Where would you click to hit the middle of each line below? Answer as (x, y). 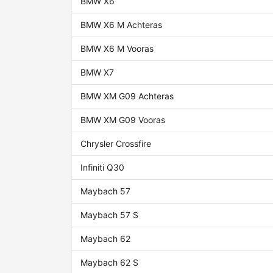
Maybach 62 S (110, 263)
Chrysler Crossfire (116, 144)
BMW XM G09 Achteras (127, 96)
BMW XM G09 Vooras (123, 120)
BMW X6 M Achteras (122, 25)
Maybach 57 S (110, 215)
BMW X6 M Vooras (117, 49)
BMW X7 (97, 73)
